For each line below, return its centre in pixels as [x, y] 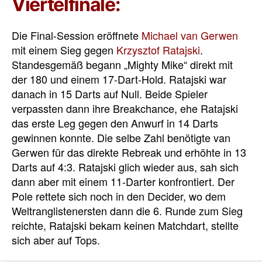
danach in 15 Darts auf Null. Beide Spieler [110, 93]
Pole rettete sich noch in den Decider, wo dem [119, 196]
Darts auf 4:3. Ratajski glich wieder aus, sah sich [125, 166]
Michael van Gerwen [190, 35]
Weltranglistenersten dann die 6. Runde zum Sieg [127, 210]
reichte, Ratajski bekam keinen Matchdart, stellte [125, 225]
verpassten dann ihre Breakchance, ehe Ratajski [125, 108]
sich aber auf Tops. [56, 239]
